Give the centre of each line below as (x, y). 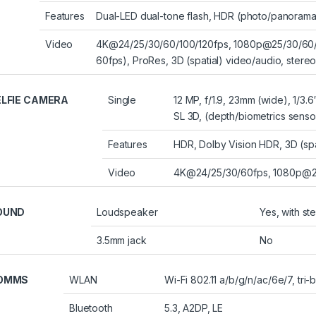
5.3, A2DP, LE (194, 308)
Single (122, 100)
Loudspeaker (127, 212)
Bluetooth (91, 308)
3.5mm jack (122, 241)
